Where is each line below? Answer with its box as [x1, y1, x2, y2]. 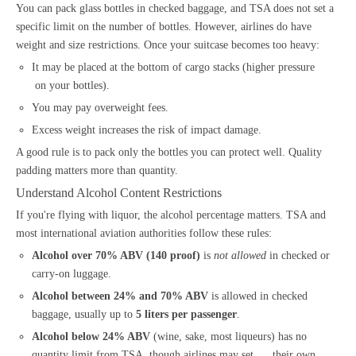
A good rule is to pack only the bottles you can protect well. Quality [16, 146, 322, 158]
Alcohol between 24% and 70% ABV [32, 290, 208, 302]
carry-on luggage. [32, 268, 111, 280]
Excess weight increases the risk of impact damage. [32, 124, 261, 136]
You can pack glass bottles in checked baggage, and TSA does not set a [16, 2, 334, 14]
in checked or [266, 250, 330, 261]
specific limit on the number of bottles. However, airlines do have [16, 21, 311, 33]
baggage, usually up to [32, 308, 136, 320]
